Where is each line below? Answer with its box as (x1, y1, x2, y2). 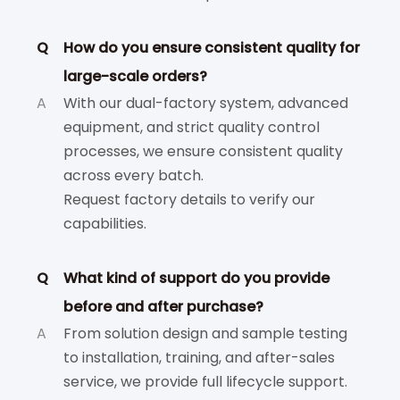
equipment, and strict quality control (63, 117, 320, 137)
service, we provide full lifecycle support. (63, 371, 347, 392)
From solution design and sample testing (63, 323, 347, 344)
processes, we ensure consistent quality (63, 141, 343, 162)
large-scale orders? (63, 66, 207, 87)
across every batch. (63, 165, 204, 186)
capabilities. (63, 213, 146, 234)
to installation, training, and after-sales (63, 347, 335, 368)
